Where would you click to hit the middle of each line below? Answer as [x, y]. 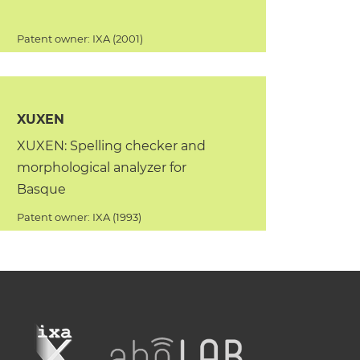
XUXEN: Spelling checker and [111, 146]
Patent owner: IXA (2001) [80, 39]
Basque [41, 189]
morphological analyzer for [101, 168]
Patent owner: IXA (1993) [79, 217]
